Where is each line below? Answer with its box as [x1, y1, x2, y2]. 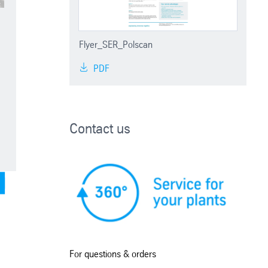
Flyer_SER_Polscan [79, 38, 153, 50]
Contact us [69, 120, 131, 137]
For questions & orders [69, 248, 157, 260]
